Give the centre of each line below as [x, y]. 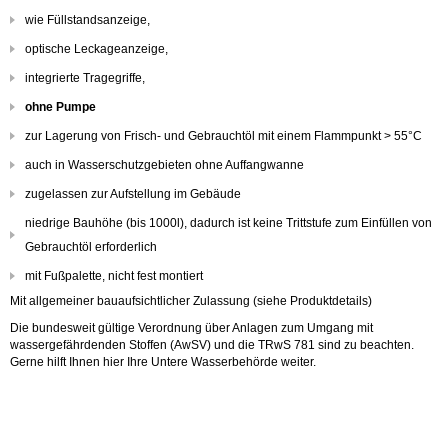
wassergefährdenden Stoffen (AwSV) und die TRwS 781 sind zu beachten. [212, 345]
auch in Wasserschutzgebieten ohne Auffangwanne [164, 165]
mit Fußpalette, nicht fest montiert [114, 276]
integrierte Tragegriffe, [85, 78]
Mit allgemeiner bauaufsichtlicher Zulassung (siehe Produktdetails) [191, 301]
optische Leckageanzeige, [96, 49]
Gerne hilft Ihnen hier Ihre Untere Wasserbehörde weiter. [163, 362]
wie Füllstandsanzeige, [87, 20]
